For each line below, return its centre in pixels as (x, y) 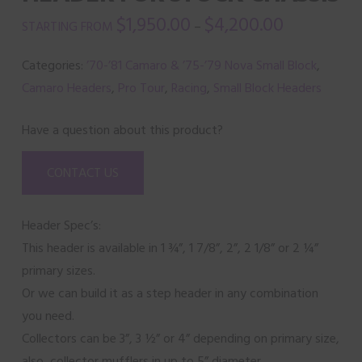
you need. (48, 316)
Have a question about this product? (122, 130)
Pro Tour (141, 88)
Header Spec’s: (61, 225)
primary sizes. (58, 271)
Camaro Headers (66, 88)
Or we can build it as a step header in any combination (170, 293)
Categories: (54, 65)
